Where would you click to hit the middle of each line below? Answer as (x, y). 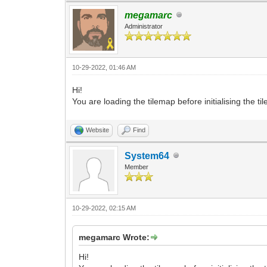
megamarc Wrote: (114, 237)
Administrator (144, 26)
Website (98, 130)
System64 (147, 156)
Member (137, 167)
